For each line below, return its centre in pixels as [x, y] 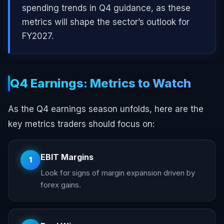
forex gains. [61, 184]
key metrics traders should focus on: [81, 124]
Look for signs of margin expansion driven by [118, 172]
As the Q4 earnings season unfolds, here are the [106, 109]
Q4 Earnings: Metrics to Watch [100, 83]
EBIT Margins [67, 157]
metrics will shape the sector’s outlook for [106, 22]
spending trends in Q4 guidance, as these [106, 8]
